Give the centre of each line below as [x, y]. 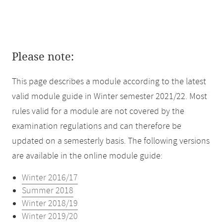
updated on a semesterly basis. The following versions [111, 141]
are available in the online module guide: [87, 156]
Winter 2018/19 [50, 204]
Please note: [43, 57]
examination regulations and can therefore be [97, 126]
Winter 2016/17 [50, 178]
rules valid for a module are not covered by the [98, 111]
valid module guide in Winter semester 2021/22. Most [110, 97]
